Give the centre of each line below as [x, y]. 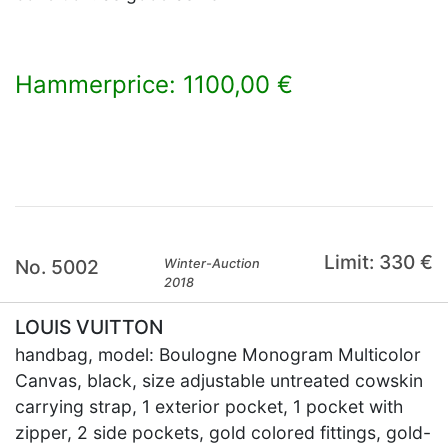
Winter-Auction [212, 263]
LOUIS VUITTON [89, 327]
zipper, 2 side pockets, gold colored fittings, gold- [223, 432]
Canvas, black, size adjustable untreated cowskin [219, 380]
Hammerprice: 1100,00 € [154, 84]
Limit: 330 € [378, 262]
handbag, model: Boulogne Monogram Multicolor [218, 354]
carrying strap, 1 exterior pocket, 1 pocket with [209, 406]
